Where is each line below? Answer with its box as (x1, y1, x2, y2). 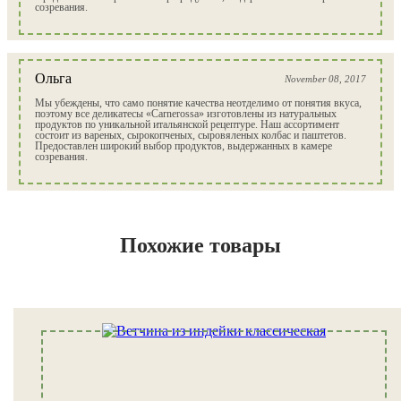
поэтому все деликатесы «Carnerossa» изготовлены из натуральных (34, 107, 337, 120)
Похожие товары (120, 233, 281, 257)
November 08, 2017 (285, 73, 367, 84)
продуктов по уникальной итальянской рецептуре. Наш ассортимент (34, 117, 339, 131)
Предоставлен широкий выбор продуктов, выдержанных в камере (34, 139, 332, 152)
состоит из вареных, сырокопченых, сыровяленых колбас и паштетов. (34, 128, 346, 141)
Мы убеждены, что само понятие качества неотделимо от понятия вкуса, (34, 96, 362, 109)
